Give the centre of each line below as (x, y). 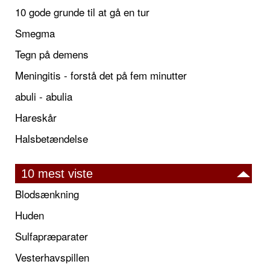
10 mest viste (57, 173)
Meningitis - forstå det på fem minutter (101, 75)
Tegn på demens (52, 54)
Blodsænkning (47, 193)
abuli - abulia (44, 96)
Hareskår (36, 117)
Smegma (35, 33)
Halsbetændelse (52, 138)
